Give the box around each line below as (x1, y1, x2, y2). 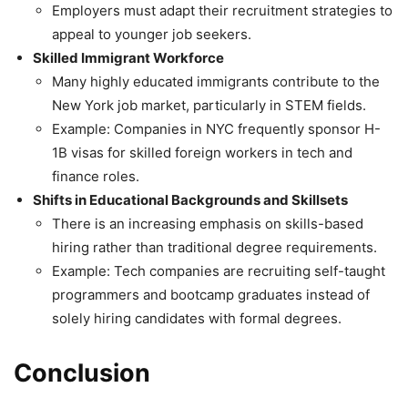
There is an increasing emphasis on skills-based (52, 215, 363, 233)
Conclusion (14, 358, 150, 389)
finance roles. (52, 168, 139, 186)
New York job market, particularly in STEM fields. (52, 97, 366, 115)
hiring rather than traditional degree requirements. (52, 239, 377, 257)
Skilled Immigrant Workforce (33, 49, 224, 67)
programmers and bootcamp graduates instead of (52, 286, 370, 304)
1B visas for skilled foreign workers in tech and (52, 144, 352, 162)
